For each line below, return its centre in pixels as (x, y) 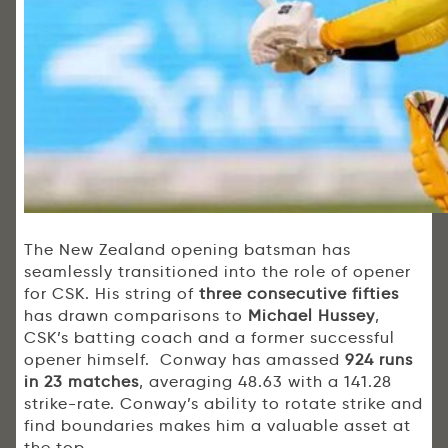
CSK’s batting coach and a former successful (209, 338)
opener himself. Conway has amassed (184, 360)
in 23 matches (81, 382)
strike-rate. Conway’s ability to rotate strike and (223, 404)
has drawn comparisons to (136, 316)
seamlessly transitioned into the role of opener (217, 272)
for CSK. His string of (111, 294)
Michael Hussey (311, 316)
